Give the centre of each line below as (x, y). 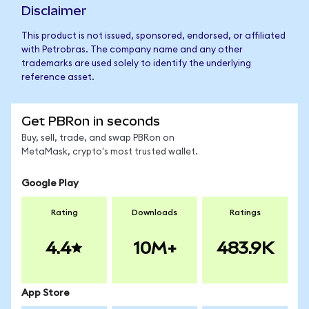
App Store (46, 293)
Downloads (154, 212)
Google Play (50, 183)
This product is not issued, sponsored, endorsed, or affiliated (153, 36)
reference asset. (58, 78)
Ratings (245, 212)
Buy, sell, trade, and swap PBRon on (98, 138)
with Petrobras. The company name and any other (132, 50)
